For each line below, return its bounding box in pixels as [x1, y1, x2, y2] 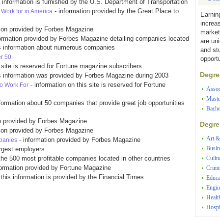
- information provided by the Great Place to [53, 7, 179, 15]
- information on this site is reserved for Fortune [28, 81, 165, 88]
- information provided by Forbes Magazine [17, 136, 140, 143]
